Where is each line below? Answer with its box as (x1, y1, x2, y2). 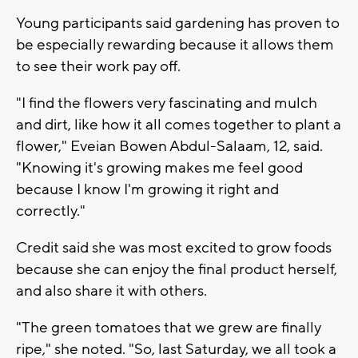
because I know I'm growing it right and (16, 179, 279, 199)
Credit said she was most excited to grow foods (16, 237, 332, 257)
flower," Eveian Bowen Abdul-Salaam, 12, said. (16, 136, 323, 156)
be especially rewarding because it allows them (16, 34, 334, 54)
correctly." (16, 201, 86, 221)
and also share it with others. (16, 280, 207, 300)
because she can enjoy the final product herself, (16, 259, 337, 279)
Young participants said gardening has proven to (16, 13, 340, 33)
